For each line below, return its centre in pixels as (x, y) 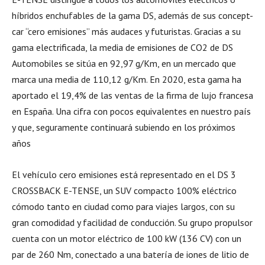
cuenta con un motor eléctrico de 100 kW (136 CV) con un (127, 238)
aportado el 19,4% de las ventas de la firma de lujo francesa (132, 95)
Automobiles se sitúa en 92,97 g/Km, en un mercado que (124, 63)
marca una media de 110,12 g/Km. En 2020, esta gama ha (127, 79)
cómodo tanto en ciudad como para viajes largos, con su (123, 206)
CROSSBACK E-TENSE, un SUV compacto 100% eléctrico (124, 190)
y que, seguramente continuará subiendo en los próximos (124, 127)
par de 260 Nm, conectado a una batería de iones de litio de (130, 254)
